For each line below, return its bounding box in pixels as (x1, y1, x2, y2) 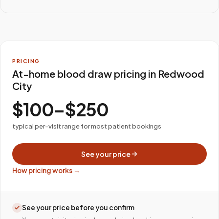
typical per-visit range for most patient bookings (12, 122, 161, 130)
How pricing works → (12, 166, 80, 175)
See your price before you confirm (22, 203, 134, 212)
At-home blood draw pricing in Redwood (12, 67, 204, 80)
